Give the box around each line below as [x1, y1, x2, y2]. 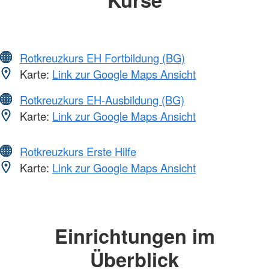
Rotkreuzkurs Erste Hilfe [20, 144, 136, 160]
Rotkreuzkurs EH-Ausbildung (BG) [20, 92, 184, 108]
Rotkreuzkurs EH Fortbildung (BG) [20, 50, 185, 66]
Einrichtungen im [54, 222, 215, 250]
